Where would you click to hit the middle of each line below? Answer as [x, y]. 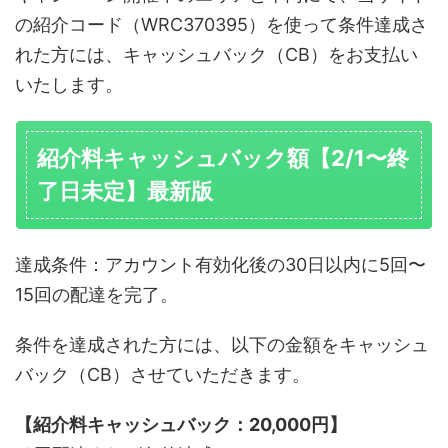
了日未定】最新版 [125, 190]
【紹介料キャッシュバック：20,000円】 [181, 424]
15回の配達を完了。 [96, 294]
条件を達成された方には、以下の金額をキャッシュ [222, 344]
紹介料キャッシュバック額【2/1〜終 [223, 157]
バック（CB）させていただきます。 [162, 374]
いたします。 [69, 84]
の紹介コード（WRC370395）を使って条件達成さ [221, 24]
